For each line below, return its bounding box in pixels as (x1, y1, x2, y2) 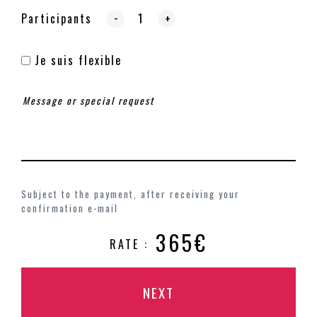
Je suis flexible (30, 52, 122, 69)
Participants (21, 10, 92, 27)
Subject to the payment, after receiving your (21, 187, 240, 201)
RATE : (109, 235, 149, 253)
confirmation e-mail (21, 201, 118, 215)
